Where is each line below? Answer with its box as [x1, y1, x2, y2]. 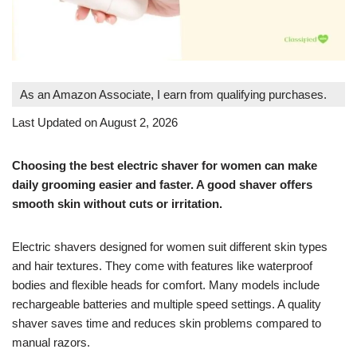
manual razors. [12, 335, 90, 349]
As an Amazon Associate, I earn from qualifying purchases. [20, 87, 327, 101]
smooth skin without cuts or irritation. [12, 196, 222, 210]
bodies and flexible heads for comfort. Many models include [12, 277, 320, 292]
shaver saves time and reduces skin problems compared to [12, 316, 321, 330]
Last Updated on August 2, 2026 [12, 115, 178, 129]
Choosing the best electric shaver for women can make [12, 158, 317, 172]
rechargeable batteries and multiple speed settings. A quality [12, 296, 321, 311]
